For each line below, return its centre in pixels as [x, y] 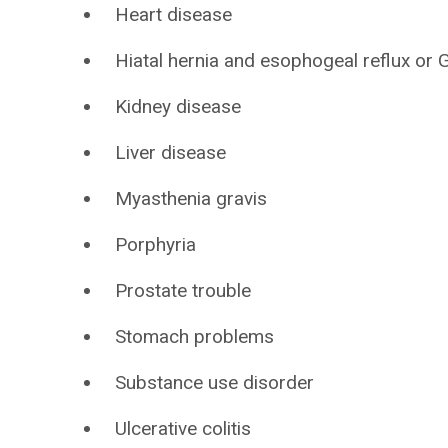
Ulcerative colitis [183, 428]
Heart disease [174, 14]
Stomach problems [195, 336]
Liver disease [171, 152]
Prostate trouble [183, 290]
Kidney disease [178, 106]
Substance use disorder [215, 382]
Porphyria [156, 244]
